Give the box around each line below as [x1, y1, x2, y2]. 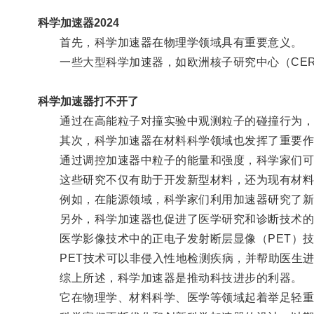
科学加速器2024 [37, 16, 119, 29]
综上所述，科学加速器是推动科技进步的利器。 [37, 271, 303, 284]
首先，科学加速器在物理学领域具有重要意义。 [37, 36, 303, 48]
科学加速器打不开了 [37, 95, 139, 107]
